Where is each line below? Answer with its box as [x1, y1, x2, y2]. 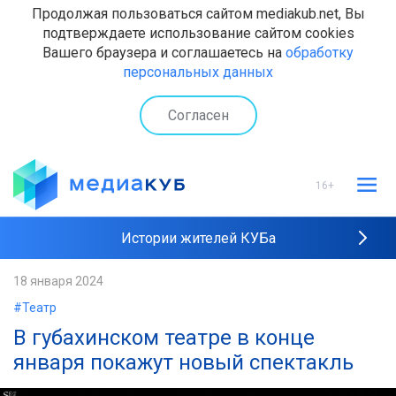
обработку [286, 44, 354, 61]
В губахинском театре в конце [13, 325, 315, 350]
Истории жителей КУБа [120, 230, 276, 247]
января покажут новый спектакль [13, 350, 354, 375]
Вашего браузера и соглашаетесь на [42, 44, 286, 61]
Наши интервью [144, 316, 252, 333]
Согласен [167, 106, 229, 124]
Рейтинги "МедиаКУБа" [121, 273, 275, 290]
